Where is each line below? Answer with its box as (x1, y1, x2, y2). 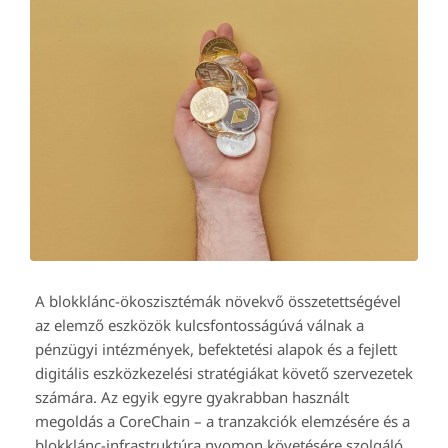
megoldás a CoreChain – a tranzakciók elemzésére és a (35, 411, 410, 432)
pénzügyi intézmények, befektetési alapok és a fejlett (35, 339, 397, 360)
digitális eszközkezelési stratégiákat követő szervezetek (35, 363, 413, 384)
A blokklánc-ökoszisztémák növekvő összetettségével (35, 291, 401, 312)
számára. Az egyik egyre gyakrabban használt (35, 387, 349, 408)
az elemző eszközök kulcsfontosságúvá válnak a (35, 315, 364, 336)
